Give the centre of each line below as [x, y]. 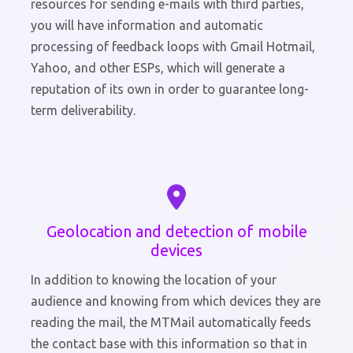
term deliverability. [83, 111]
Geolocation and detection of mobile [176, 232]
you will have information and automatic [147, 26]
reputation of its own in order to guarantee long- [170, 89]
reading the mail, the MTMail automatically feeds [171, 323]
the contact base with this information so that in [169, 344]
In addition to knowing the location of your [154, 280]
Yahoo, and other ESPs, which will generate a [158, 68]
